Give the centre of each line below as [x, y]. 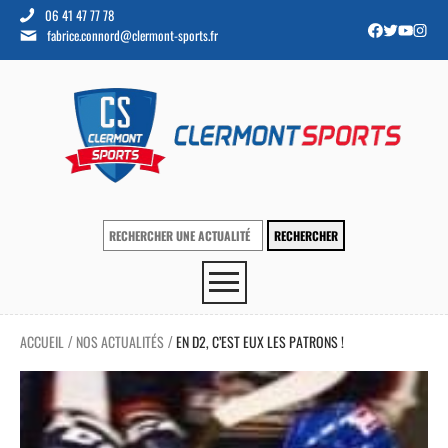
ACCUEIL [42, 341]
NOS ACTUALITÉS [120, 341]
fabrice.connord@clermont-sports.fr [132, 35]
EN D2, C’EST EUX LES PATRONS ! [260, 341]
